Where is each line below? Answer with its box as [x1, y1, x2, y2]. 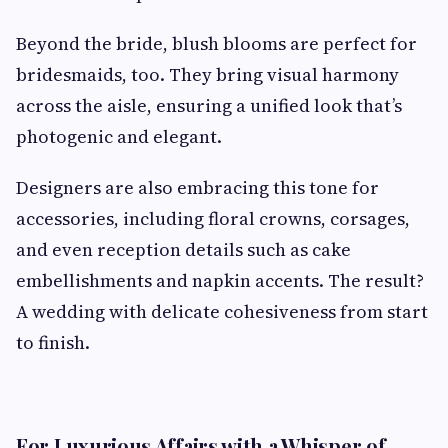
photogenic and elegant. [16, 123, 222, 149]
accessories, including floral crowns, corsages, [16, 205, 410, 231]
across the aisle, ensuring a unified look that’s [16, 92, 402, 118]
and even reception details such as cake [16, 236, 351, 262]
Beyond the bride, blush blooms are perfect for [16, 30, 417, 56]
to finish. [16, 329, 90, 355]
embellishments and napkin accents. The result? [16, 267, 424, 293]
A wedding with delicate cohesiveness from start [16, 298, 428, 324]
